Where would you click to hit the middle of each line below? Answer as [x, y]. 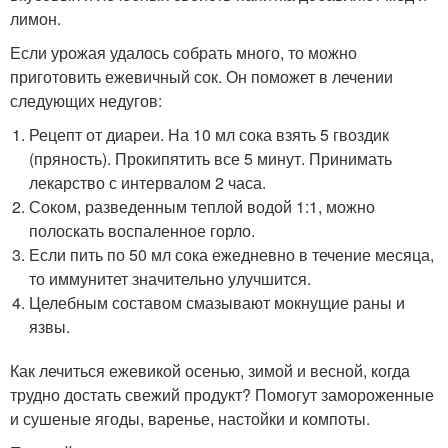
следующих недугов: [86, 100]
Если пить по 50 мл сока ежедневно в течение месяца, [232, 254]
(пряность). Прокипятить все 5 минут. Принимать [211, 158]
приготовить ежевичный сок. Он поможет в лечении [201, 76]
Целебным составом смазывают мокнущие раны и [217, 302]
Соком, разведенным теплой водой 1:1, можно [202, 206]
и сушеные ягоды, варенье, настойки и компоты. [190, 418]
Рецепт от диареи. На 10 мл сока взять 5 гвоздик [209, 134]
